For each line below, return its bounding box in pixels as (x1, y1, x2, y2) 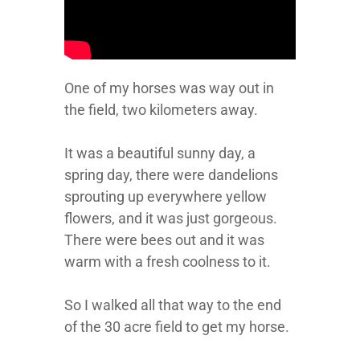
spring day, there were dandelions (64, 166, 278, 183)
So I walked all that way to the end (64, 297, 281, 313)
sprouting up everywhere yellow (64, 188, 267, 205)
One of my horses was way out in (64, 80, 274, 96)
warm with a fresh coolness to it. (64, 253, 271, 270)
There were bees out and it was (64, 231, 264, 248)
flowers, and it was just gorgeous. (64, 210, 277, 227)
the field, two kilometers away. (64, 101, 258, 118)
